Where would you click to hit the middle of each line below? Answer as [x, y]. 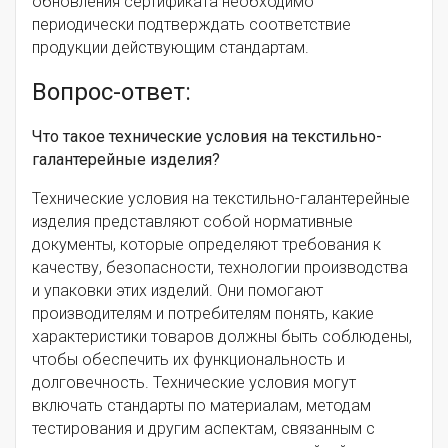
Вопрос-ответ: [111, 92]
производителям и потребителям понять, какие [203, 314]
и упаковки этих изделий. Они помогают [177, 291]
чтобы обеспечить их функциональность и [188, 360]
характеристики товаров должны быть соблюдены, [222, 337]
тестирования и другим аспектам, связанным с [203, 429]
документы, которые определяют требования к [206, 245]
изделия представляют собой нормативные [192, 222]
